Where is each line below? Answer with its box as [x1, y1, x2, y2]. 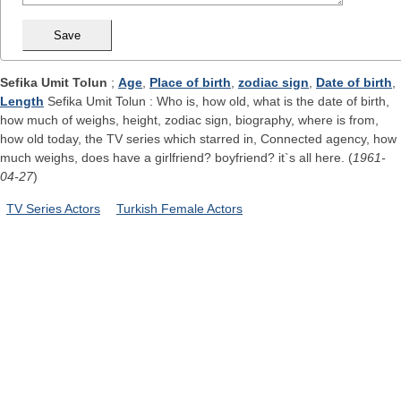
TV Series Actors [6, 200, 100, 216]
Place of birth [149, 75, 231, 90]
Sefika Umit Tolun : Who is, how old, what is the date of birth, [44, 94, 389, 109]
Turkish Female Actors [116, 200, 243, 216]
